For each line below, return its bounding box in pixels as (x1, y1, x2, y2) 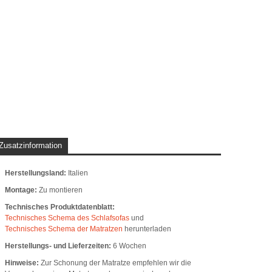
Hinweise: (4, 259, 39, 268)
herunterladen (122, 225, 171, 234)
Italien (67, 169, 88, 178)
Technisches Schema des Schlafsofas (4, 214, 129, 223)
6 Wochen (112, 242, 146, 251)
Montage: (4, 186, 37, 195)
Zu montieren (38, 186, 83, 195)
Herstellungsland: (4, 169, 66, 178)
